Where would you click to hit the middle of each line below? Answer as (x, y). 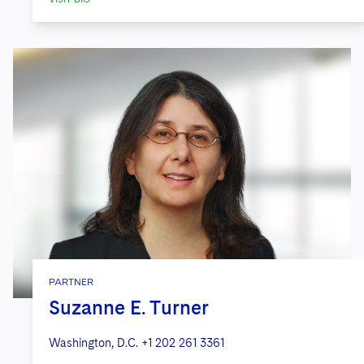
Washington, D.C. (93, 342)
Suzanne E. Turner (129, 307)
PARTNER (71, 282)
